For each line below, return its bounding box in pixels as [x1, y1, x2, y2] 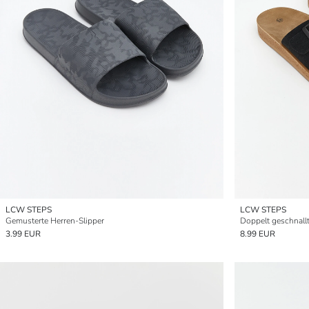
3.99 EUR [6, 228, 41, 239]
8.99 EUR [240, 228, 275, 239]
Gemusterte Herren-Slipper [6, 215, 104, 226]
